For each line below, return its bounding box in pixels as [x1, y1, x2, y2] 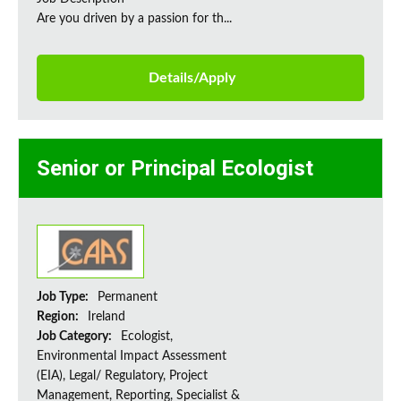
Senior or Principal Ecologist [37, 156, 313, 182]
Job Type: [37, 291, 91, 304]
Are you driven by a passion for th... [37, 13, 232, 26]
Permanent [98, 291, 158, 304]
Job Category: [37, 330, 115, 344]
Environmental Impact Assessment [37, 350, 226, 363]
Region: [37, 311, 81, 324]
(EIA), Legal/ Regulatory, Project [37, 370, 208, 383]
